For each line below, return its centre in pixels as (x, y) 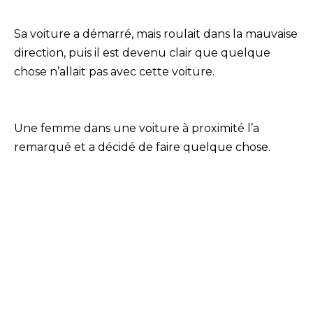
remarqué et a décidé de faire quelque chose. (142, 147)
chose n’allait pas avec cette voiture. (114, 72)
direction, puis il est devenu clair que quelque (142, 53)
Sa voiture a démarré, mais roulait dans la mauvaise (156, 34)
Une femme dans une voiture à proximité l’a (137, 129)
